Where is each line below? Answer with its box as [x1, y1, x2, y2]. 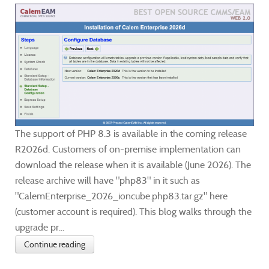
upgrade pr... [15, 222, 64, 234]
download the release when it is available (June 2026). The [15, 159, 251, 171]
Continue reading [24, 239, 85, 250]
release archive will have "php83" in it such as [15, 175, 200, 187]
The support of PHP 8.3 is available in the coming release [15, 128, 247, 140]
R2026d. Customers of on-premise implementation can [15, 144, 241, 156]
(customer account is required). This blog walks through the [15, 206, 252, 218]
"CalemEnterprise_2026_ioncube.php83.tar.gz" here [15, 190, 228, 202]
